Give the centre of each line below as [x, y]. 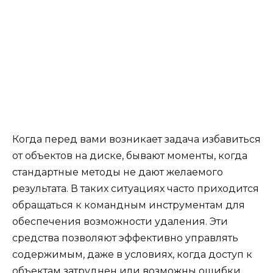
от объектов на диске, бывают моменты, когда [130, 156]
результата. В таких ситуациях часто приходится [136, 189]
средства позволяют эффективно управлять [125, 238]
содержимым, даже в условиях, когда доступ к [132, 255]
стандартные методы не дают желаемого [118, 172]
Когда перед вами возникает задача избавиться [136, 140]
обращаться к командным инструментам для [129, 205]
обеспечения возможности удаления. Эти [120, 222]
